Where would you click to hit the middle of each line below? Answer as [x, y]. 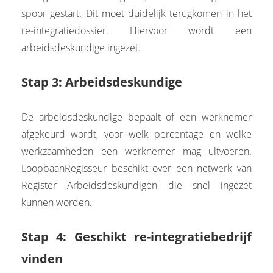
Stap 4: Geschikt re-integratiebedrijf [136, 236]
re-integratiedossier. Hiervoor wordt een [136, 30]
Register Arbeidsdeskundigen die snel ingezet [136, 185]
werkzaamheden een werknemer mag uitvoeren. [136, 151]
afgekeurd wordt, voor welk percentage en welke [136, 134]
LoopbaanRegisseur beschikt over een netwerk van [136, 168]
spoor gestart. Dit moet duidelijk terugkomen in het [136, 13]
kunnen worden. [57, 202]
